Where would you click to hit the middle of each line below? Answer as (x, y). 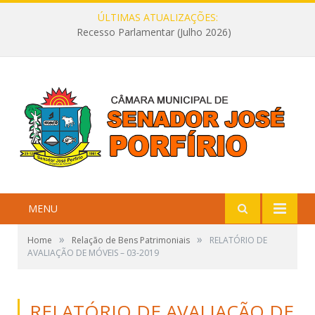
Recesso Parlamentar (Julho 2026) (154, 32)
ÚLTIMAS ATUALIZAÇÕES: (157, 17)
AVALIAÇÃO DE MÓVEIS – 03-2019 (93, 253)
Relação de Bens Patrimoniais (131, 240)
